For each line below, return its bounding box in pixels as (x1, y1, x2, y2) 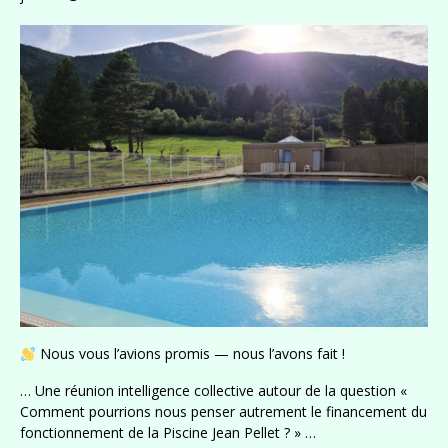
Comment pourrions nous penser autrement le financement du (20, 402, 427, 422)
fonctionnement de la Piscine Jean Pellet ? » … (20, 423, 316, 443)
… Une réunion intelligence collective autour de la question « (20, 381, 407, 401)
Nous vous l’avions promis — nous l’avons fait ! (35, 344, 345, 364)
